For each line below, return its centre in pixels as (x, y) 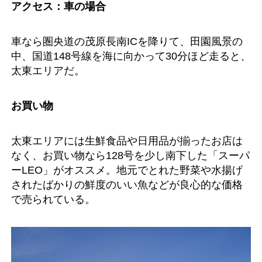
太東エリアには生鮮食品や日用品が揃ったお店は (127, 140)
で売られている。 (53, 199)
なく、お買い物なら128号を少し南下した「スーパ (130, 155)
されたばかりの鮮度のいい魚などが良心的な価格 (127, 184)
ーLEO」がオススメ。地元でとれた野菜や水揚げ (127, 170)
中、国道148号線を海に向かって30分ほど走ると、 (131, 56)
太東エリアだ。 (48, 70)
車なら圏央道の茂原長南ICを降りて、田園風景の (127, 41)
